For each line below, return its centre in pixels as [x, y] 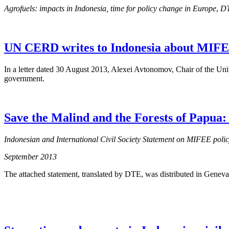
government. [24, 78]
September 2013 [30, 156]
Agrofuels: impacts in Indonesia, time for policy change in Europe [110, 9]
